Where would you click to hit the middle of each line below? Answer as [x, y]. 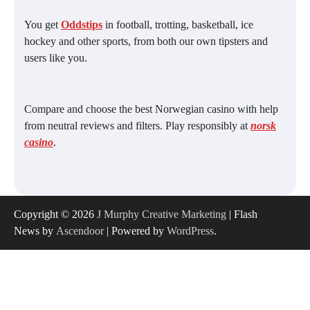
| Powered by [135, 231]
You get [43, 25]
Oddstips [82, 25]
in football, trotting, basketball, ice [178, 25]
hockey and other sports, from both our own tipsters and [146, 42]
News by [35, 231]
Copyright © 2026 [55, 215]
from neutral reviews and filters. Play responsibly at [137, 126]
